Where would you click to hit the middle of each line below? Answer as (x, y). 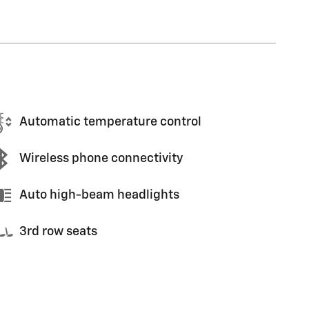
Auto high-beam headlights (99, 195)
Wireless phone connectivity (101, 159)
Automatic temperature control (110, 122)
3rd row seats (58, 232)
